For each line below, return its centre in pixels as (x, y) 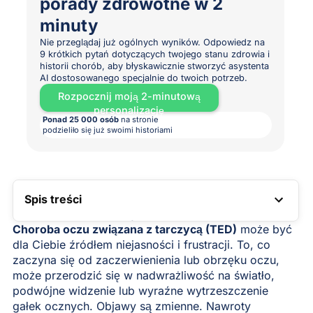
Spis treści (53, 199)
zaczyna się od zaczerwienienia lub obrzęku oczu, (146, 260)
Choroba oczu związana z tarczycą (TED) (124, 229)
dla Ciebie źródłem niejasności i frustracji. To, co (141, 244)
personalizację (129, 110)
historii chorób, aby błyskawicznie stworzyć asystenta (154, 66)
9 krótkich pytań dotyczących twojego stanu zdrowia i (154, 54)
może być (264, 229)
